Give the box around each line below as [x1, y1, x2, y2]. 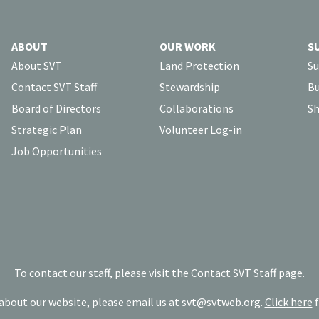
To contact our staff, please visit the [14, 265, 191, 280]
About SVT [11, 58, 62, 73]
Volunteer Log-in [159, 122, 242, 137]
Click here [264, 294, 313, 309]
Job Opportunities [11, 143, 102, 158]
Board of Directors [11, 100, 101, 115]
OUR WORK [159, 38, 216, 53]
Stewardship [159, 79, 220, 94]
